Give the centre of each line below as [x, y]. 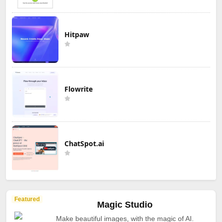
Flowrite [79, 89]
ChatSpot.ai [84, 143]
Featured [27, 199]
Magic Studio [125, 204]
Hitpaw [77, 34]
